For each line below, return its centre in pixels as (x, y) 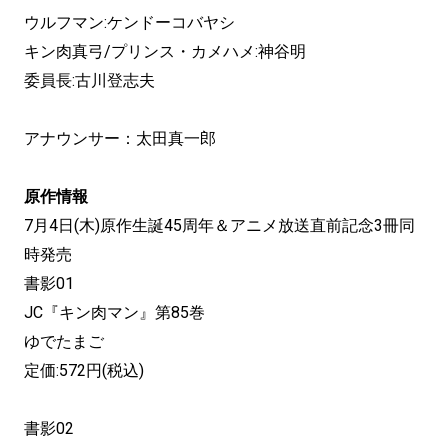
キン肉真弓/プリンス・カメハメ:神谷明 (165, 51)
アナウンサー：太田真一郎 (120, 138)
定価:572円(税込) (84, 370)
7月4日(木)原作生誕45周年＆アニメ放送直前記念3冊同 (219, 225)
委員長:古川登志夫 (89, 80)
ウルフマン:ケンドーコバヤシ (129, 22)
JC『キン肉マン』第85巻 (114, 312)
